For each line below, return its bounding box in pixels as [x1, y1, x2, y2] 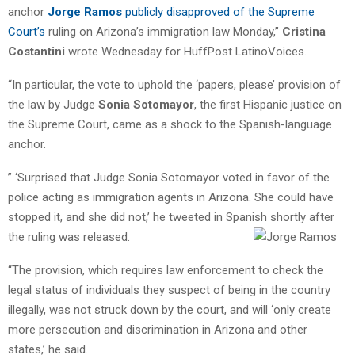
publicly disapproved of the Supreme [122, 4, 315, 19]
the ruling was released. [8, 229, 130, 244]
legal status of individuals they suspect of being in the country [8, 282, 330, 297]
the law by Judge [8, 97, 98, 112]
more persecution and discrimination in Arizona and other [8, 322, 307, 337]
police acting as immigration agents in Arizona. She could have [8, 189, 334, 204]
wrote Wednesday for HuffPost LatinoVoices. [68, 44, 307, 59]
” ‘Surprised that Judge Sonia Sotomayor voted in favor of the [8, 170, 330, 185]
